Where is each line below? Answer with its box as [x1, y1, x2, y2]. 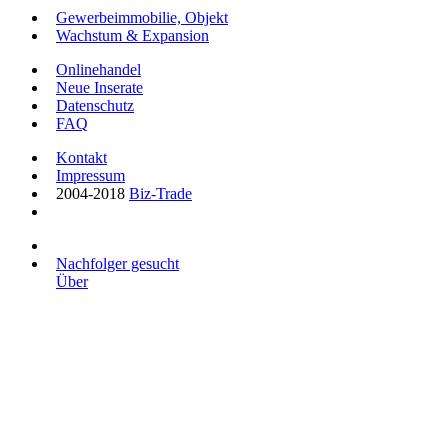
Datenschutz [56, 97, 134, 114]
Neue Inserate [56, 79, 143, 96]
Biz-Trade [129, 185, 192, 202]
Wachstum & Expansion [56, 27, 209, 44]
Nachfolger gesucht [56, 255, 179, 272]
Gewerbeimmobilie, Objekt [56, 9, 228, 26]
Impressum [56, 167, 125, 184]
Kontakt [56, 149, 107, 166]
